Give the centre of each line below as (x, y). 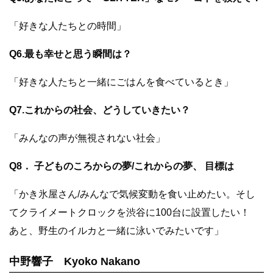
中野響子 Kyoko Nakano (75, 262)
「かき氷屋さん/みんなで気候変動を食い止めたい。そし (132, 194)
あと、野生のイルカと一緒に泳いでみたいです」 (116, 231)
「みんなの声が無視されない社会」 (87, 138)
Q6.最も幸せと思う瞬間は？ (70, 54)
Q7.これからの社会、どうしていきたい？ (100, 110)
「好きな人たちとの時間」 (68, 26)
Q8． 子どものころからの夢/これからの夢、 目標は (122, 166)
